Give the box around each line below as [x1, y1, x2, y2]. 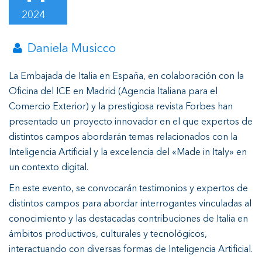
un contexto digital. [9, 163, 88, 173]
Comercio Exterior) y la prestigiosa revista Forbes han [9, 102, 233, 112]
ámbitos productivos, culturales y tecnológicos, [9, 229, 207, 239]
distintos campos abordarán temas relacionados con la [9, 132, 237, 142]
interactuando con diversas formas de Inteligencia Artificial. [9, 244, 253, 254]
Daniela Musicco [25, 43, 116, 55]
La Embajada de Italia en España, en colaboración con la [9, 71, 244, 81]
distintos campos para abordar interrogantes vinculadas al [9, 199, 251, 209]
